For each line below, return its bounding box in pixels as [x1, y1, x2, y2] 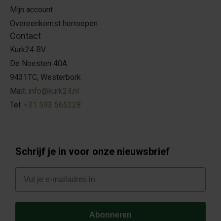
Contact [10, 31, 41, 41]
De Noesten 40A [10, 59, 67, 69]
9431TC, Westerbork [10, 73, 81, 82]
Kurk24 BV [10, 45, 46, 55]
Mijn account [10, 5, 53, 15]
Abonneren [89, 211, 132, 220]
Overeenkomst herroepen [10, 19, 98, 29]
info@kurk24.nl [28, 86, 79, 96]
